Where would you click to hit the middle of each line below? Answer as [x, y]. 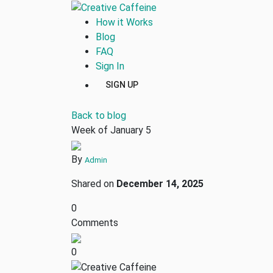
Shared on [94, 183]
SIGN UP [122, 84]
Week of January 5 [111, 130]
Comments [95, 222]
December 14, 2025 [160, 183]
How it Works [124, 22]
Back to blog [99, 115]
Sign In [110, 66]
